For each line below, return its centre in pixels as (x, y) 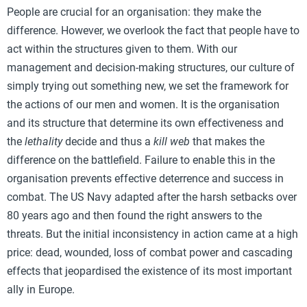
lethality (44, 141)
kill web (172, 141)
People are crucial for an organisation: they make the (134, 12)
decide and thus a (108, 141)
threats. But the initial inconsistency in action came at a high (152, 234)
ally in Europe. (41, 289)
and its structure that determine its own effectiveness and (145, 123)
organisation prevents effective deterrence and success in (145, 178)
